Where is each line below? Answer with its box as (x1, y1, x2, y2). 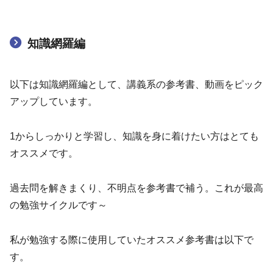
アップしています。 (10, 96, 97, 107)
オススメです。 (10, 148, 78, 159)
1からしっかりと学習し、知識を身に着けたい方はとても (10, 131, 259, 142)
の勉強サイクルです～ (10, 199, 107, 210)
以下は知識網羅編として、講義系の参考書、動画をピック (10, 79, 263, 90)
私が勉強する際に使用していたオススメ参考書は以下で (10, 234, 253, 245)
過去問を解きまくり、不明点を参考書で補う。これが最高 (10, 182, 263, 193)
